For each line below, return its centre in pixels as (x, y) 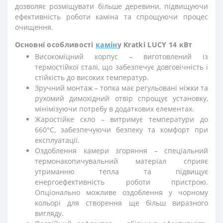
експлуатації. (57, 140)
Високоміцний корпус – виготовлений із (121, 56)
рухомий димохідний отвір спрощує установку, (121, 98)
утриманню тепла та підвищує (121, 171)
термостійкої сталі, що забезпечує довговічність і (121, 67)
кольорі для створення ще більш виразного (121, 203)
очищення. (34, 27)
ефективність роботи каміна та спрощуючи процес (111, 17)
